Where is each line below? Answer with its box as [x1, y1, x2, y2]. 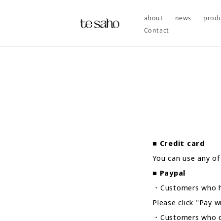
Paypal [159, 168, 185, 178]
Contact [144, 26, 169, 35]
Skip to [14, 2, 43, 10]
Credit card [159, 138, 205, 148]
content [14, 11, 44, 19]
